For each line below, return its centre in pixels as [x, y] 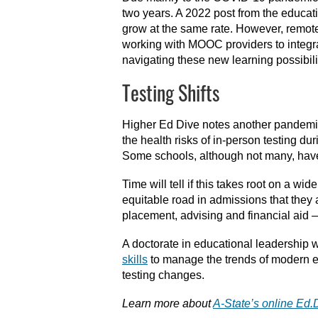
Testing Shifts [171, 93]
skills [135, 259]
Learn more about [168, 303]
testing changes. [163, 275]
